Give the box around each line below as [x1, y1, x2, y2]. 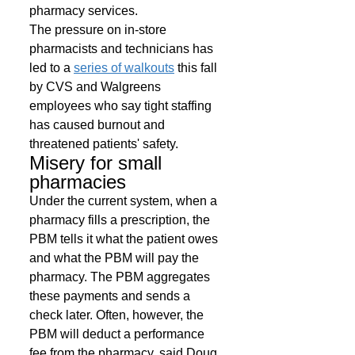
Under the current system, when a [29, 194, 220, 208]
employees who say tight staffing [29, 99, 215, 113]
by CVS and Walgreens [29, 80, 164, 94]
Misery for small [29, 152, 167, 174]
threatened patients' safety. [29, 137, 181, 151]
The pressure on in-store [29, 23, 170, 36]
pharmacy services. [29, 4, 141, 17]
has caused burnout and [29, 118, 168, 132]
